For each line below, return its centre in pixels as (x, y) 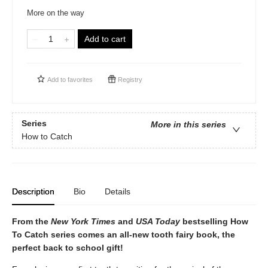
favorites (80, 80)
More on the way (56, 13)
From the (31, 221)
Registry (129, 80)
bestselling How (214, 221)
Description (33, 191)
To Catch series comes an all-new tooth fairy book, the (124, 234)
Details (118, 191)
